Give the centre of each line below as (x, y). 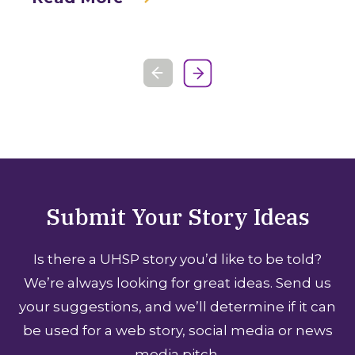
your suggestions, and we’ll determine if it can (177, 307)
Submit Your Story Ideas (177, 217)
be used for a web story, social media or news (177, 331)
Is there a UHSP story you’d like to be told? (177, 260)
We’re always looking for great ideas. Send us (177, 283)
